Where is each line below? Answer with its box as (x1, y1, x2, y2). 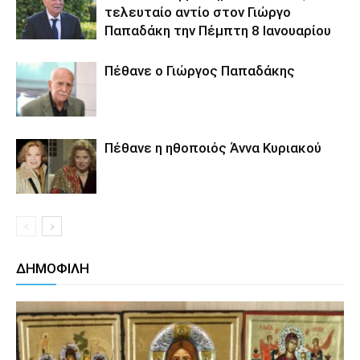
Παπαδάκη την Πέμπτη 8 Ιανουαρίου (104, 22, 331, 39)
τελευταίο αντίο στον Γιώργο (104, 3, 291, 20)
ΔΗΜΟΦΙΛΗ (16, 260, 89, 276)
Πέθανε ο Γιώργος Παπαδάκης (104, 62, 295, 79)
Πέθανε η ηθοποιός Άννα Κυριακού (104, 139, 321, 156)
